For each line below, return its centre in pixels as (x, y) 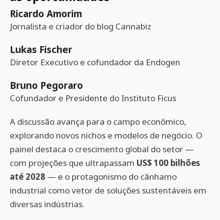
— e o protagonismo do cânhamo (111, 177)
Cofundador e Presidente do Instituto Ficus (93, 98)
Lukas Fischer (41, 49)
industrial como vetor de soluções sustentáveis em (108, 190)
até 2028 (27, 177)
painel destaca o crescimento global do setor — (102, 149)
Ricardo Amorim (46, 14)
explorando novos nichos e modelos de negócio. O (106, 135)
